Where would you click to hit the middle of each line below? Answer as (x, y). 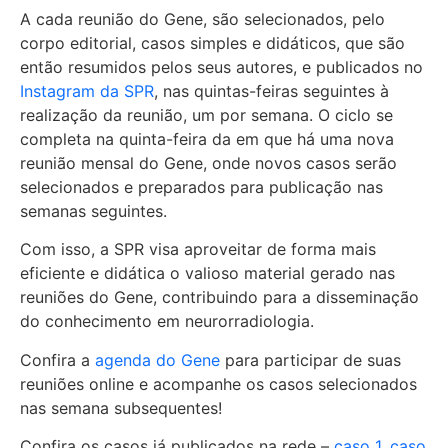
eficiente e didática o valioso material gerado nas (207, 273)
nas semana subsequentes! (121, 407)
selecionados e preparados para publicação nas (201, 186)
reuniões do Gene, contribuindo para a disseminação (219, 297)
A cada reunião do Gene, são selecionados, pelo (202, 18)
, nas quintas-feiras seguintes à (271, 90)
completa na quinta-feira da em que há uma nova (207, 138)
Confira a (57, 359)
